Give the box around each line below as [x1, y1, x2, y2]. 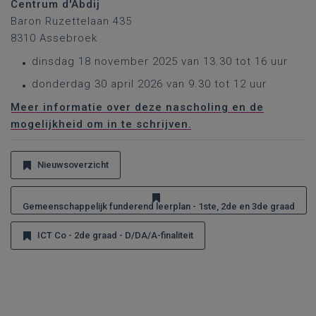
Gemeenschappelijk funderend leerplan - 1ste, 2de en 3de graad [23, 201, 295, 212]
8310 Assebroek [11, 32, 97, 44]
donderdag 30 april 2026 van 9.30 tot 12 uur [32, 78, 270, 90]
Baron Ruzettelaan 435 [11, 15, 132, 28]
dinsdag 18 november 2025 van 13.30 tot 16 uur [32, 55, 288, 68]
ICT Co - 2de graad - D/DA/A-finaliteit [37, 230, 193, 241]
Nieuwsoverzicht [37, 159, 109, 170]
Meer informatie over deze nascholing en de [11, 101, 264, 114]
